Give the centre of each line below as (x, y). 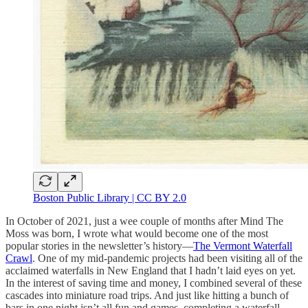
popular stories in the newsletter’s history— (99, 245)
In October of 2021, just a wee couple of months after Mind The (144, 221)
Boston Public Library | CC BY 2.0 (110, 197)
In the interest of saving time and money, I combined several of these (154, 283)
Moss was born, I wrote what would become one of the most (137, 233)
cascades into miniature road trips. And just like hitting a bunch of (147, 295)
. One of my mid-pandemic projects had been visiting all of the (167, 258)
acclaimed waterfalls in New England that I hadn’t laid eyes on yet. (151, 270)
